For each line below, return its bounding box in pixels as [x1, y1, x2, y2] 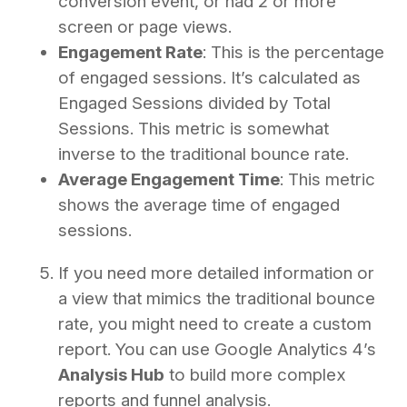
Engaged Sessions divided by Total [58, 92, 331, 114]
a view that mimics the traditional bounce [58, 287, 375, 309]
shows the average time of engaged [58, 194, 340, 215]
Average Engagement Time [58, 168, 280, 190]
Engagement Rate [58, 41, 203, 63]
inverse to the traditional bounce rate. [58, 143, 349, 164]
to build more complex [164, 363, 346, 385]
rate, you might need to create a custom [58, 313, 372, 334]
